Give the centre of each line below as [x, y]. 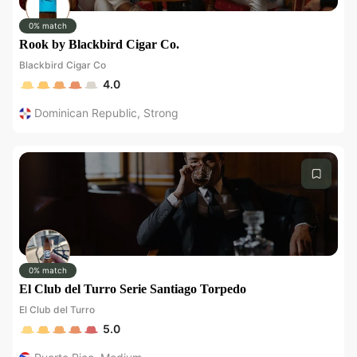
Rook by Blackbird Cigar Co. [99, 44]
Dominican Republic [86, 113]
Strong [161, 113]
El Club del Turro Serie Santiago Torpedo [133, 289]
